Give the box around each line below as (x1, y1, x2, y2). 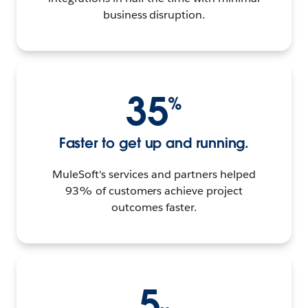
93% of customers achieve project (65, 184, 243, 199)
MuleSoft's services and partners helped (52, 167, 256, 182)
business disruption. (102, 8, 206, 23)
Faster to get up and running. (58, 134, 250, 153)
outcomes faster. (111, 200, 197, 215)
